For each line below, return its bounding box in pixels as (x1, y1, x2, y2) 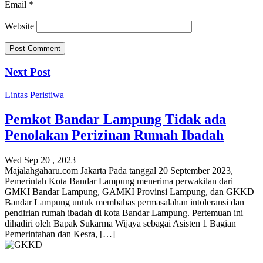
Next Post (5, 65, 50, 78)
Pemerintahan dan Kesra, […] (5, 229, 115, 240)
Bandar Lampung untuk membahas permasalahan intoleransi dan (5, 197, 244, 208)
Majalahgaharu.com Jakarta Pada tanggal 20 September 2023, (5, 166, 233, 176)
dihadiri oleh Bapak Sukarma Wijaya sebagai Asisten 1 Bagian (5, 218, 236, 229)
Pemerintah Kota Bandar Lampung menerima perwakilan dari (5, 176, 233, 187)
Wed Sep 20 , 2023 (5, 155, 76, 166)
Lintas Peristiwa (5, 89, 64, 100)
